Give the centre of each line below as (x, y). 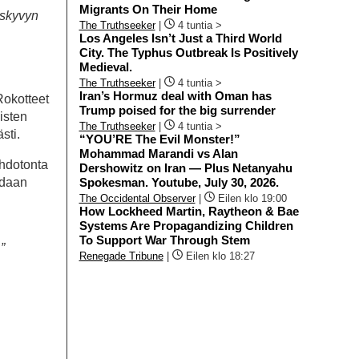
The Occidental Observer (137, 198)
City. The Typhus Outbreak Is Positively (188, 52)
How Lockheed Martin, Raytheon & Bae (189, 211)
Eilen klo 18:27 (220, 256)
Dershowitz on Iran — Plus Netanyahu (186, 167)
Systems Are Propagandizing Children (186, 225)
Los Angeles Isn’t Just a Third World (180, 38)
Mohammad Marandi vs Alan (158, 153)
